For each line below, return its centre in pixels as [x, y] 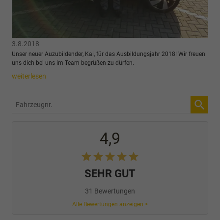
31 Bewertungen [110, 191]
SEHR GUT [110, 173]
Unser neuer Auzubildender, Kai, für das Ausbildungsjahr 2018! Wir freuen [109, 54]
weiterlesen [29, 76]
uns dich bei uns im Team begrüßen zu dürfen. [73, 63]
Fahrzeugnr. [30, 101]
